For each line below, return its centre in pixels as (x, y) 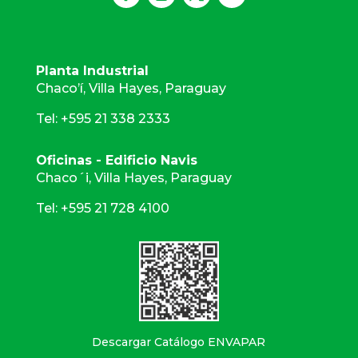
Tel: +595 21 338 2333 (103, 118)
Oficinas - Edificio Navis (116, 160)
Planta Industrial (92, 70)
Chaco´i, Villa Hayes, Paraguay (133, 177)
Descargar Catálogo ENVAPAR (179, 342)
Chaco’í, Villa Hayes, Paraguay (131, 88)
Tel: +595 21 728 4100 (102, 208)
